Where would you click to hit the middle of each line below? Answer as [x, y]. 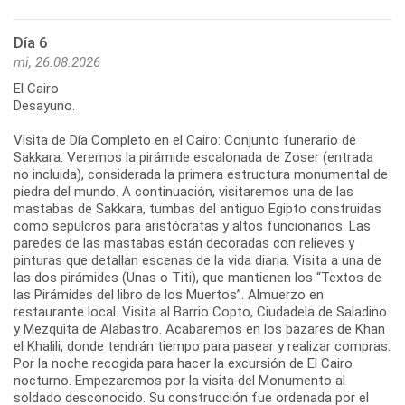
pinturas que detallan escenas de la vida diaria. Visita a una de [198, 260]
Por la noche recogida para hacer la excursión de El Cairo [183, 363]
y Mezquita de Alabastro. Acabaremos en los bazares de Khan [199, 329]
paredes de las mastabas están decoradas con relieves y [184, 243]
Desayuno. [44, 105]
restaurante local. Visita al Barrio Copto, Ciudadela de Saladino [200, 311]
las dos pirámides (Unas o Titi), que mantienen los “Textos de [198, 277]
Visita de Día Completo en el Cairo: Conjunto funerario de [185, 140]
